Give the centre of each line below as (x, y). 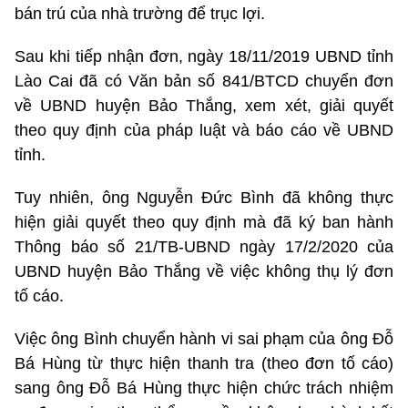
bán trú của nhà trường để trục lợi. (140, 13)
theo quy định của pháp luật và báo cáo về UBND (204, 130)
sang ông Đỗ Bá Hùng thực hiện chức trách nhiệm (204, 388)
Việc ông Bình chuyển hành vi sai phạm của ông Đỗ (204, 338)
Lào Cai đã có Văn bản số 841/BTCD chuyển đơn (204, 81)
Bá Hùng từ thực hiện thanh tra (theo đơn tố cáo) (204, 363)
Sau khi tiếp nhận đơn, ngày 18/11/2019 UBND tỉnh (204, 56)
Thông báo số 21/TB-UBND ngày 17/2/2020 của (204, 246)
